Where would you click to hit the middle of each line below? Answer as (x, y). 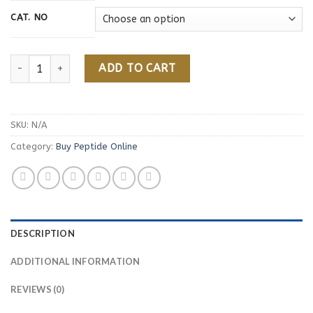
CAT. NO (30, 17)
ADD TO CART (137, 68)
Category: (33, 147)
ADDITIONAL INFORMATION (75, 262)
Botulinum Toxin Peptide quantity (90, 62)
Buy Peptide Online (97, 147)
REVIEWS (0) (37, 290)
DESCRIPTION (43, 234)
